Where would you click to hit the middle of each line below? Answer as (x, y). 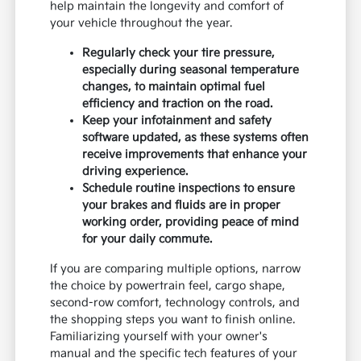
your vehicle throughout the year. (141, 23)
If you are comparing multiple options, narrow (176, 269)
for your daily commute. (147, 239)
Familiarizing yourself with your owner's (159, 337)
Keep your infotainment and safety (177, 121)
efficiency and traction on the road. (178, 104)
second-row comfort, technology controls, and (175, 303)
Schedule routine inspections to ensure (189, 189)
